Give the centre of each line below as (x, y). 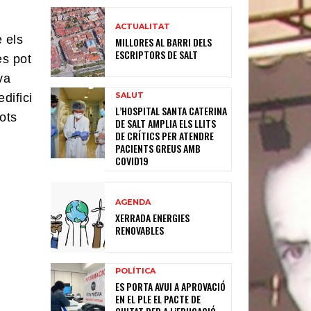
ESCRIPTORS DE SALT (157, 54)
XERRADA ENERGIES (153, 217)
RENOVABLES (140, 230)
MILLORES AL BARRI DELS (164, 42)
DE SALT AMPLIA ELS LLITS (166, 124)
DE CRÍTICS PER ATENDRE (165, 136)
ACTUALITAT (143, 26)
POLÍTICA (136, 271)
